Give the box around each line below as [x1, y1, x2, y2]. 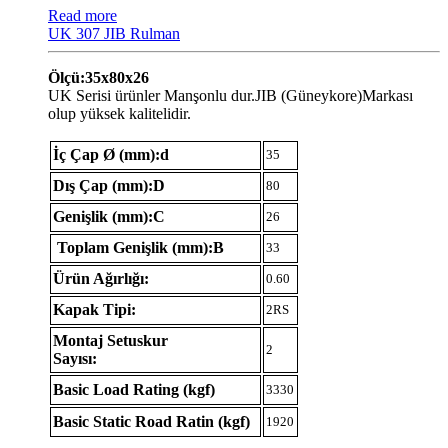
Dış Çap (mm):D [53, 176, 165, 194]
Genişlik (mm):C [53, 207, 165, 225]
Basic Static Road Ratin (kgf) [53, 412, 250, 430]
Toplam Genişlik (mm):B [53, 238, 224, 256]
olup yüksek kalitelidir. [48, 104, 191, 122]
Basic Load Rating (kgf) [53, 380, 215, 398]
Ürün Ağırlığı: [53, 269, 149, 287]
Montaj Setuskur [53, 331, 168, 349]
